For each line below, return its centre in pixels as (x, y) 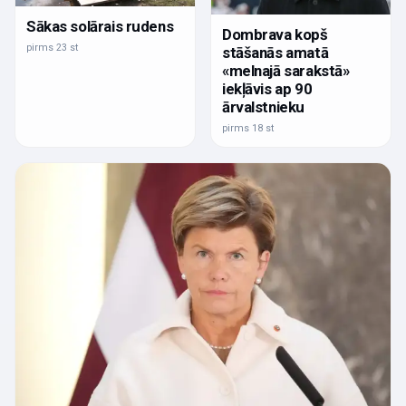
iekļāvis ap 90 (267, 89)
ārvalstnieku (263, 107)
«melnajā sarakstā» (286, 71)
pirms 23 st (52, 48)
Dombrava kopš (275, 35)
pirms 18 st (248, 129)
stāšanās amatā (275, 53)
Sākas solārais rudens (100, 27)
